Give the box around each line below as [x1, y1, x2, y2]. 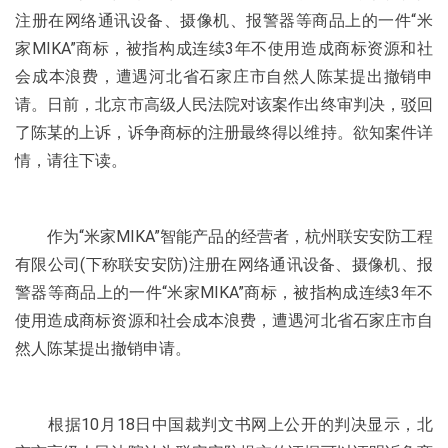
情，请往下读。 [15, 151, 127, 170]
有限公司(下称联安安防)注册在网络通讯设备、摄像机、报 [15, 255, 433, 274]
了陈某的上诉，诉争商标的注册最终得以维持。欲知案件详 [15, 123, 433, 142]
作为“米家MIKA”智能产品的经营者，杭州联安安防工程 [15, 227, 433, 246]
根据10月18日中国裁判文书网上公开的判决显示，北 [15, 415, 433, 434]
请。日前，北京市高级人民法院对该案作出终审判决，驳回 [15, 95, 433, 114]
